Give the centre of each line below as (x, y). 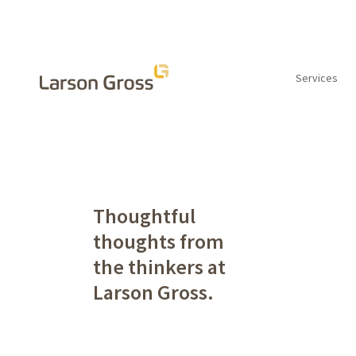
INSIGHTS (117, 136)
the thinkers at (159, 267)
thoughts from (159, 242)
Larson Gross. (153, 292)
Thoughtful (144, 216)
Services (317, 77)
